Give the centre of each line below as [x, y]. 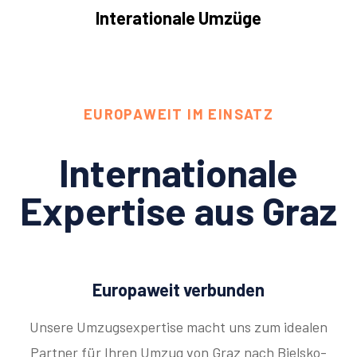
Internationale [178, 173]
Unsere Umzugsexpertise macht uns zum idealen [178, 327]
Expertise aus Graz [178, 211]
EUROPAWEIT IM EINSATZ [178, 114]
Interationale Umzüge [178, 18]
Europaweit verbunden [178, 290]
